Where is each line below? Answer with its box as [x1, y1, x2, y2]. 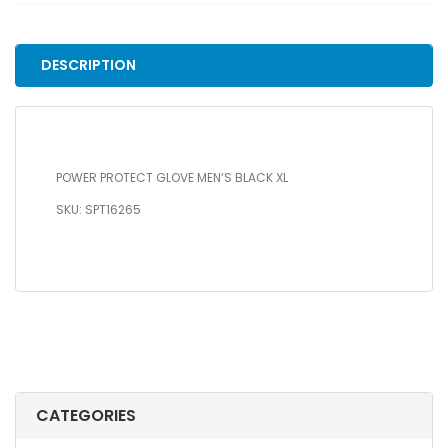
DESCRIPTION [41, 55, 136, 76]
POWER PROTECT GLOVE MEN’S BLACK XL [56, 169, 288, 187]
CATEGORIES [36, 404, 136, 428]
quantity [14, 43, 70, 61]
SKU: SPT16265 [56, 201, 141, 219]
